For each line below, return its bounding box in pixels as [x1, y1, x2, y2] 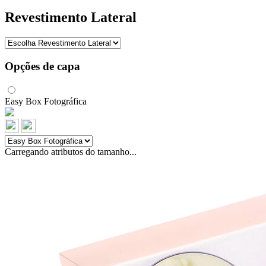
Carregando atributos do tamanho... [5, 146, 137, 157]
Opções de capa [5, 60, 80, 73]
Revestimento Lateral [5, 9, 137, 26]
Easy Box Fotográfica [5, 96, 87, 106]
